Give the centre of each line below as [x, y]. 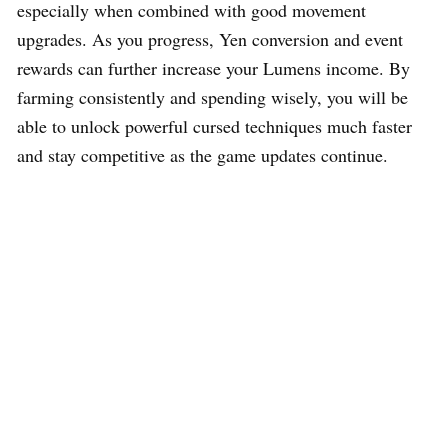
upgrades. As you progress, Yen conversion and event [210, 38]
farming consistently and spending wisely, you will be [212, 96]
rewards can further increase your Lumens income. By [213, 67]
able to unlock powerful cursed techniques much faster [214, 125]
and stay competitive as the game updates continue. [202, 154]
